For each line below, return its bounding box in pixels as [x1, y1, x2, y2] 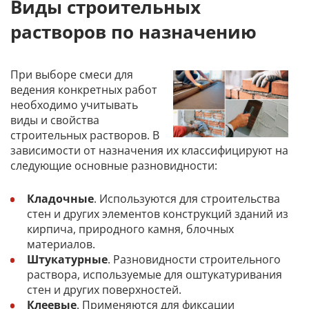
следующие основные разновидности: [10, 157, 217, 173]
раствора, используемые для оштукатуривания [27, 266, 282, 282]
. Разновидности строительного [108, 251, 281, 267]
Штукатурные [27, 251, 108, 267]
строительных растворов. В [10, 127, 159, 143]
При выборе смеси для [10, 66, 133, 82]
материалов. [27, 236, 95, 252]
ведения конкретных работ [10, 81, 157, 97]
